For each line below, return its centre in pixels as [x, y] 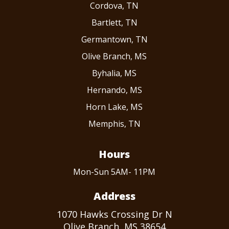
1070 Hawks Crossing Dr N [114, 214]
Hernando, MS [114, 90]
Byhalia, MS [114, 73]
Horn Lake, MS [114, 107]
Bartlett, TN [114, 23]
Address [114, 196]
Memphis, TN [114, 124]
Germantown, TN [114, 40]
